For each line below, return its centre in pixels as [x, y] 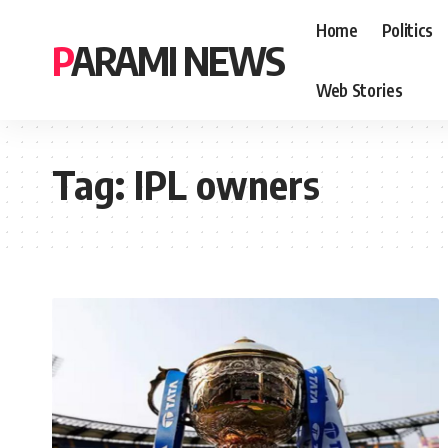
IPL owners [227, 184]
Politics [407, 29]
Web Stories [359, 89]
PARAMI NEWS [177, 60]
